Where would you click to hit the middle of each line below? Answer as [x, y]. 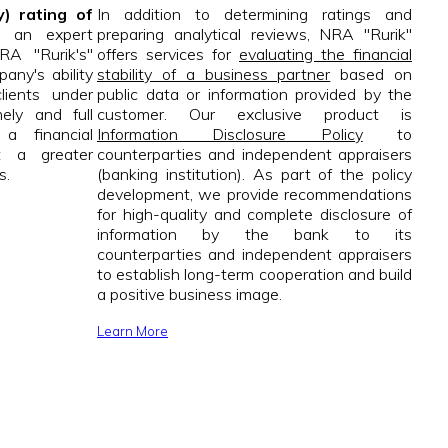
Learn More [132, 331]
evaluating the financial [325, 54]
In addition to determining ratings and [254, 14]
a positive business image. [189, 294]
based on [371, 74]
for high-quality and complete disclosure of [254, 214]
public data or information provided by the [254, 94]
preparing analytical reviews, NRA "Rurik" [254, 34]
